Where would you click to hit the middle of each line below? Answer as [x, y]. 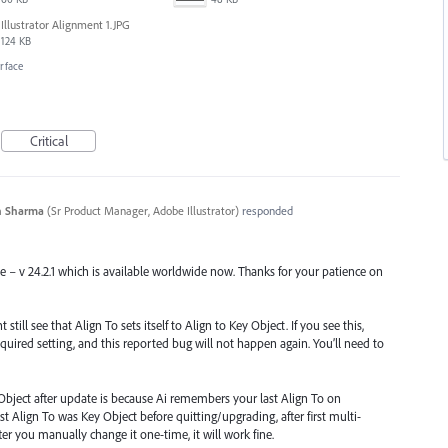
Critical [48, 141]
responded [265, 210]
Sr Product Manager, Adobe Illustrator [142, 210]
